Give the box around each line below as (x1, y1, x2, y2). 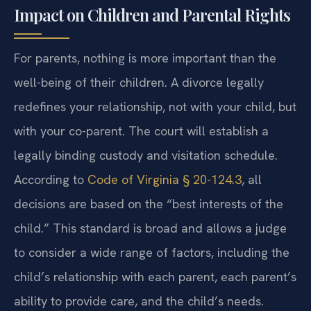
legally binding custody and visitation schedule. (14, 146, 278, 163)
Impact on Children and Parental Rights (14, 3, 290, 26)
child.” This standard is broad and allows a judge (14, 219, 287, 236)
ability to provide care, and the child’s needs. (14, 292, 264, 309)
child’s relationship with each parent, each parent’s (14, 268, 296, 285)
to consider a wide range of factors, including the (14, 244, 289, 260)
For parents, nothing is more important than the (14, 49, 276, 66)
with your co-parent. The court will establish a (14, 122, 269, 139)
